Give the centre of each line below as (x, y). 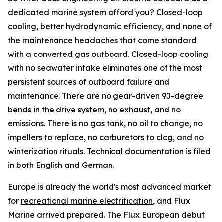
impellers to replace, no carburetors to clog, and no (106, 138)
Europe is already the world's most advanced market (110, 187)
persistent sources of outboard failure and (89, 82)
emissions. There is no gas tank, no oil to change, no (105, 124)
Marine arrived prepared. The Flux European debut (106, 215)
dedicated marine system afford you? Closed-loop (105, 13)
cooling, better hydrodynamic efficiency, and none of (110, 27)
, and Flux (171, 201)
